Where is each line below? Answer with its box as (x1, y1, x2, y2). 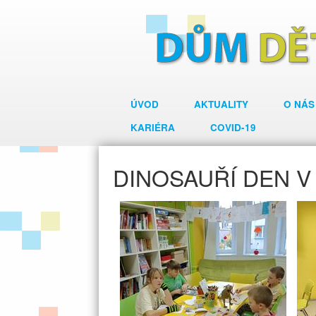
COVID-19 (210, 121, 256, 134)
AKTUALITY (194, 97, 248, 111)
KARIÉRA (130, 121, 175, 134)
